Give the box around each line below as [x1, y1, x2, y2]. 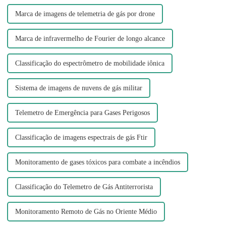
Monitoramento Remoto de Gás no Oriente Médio [15, 208, 157, 216]
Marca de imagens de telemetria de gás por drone [15, 10, 155, 18]
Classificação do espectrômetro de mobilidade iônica [15, 60, 164, 68]
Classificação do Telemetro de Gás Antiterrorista [15, 183, 153, 191]
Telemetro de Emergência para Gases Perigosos [15, 109, 150, 117]
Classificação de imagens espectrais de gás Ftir [15, 134, 147, 142]
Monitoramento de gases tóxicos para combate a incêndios [15, 158, 180, 166]
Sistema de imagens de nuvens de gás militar [15, 84, 142, 92]
